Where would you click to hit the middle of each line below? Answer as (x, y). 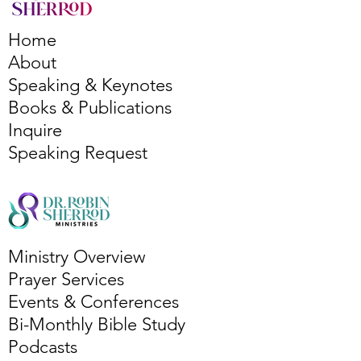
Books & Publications (90, 108)
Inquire (35, 130)
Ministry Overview (77, 257)
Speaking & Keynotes (90, 85)
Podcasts (43, 347)
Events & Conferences (93, 302)
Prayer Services (66, 279)
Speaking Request (78, 153)
